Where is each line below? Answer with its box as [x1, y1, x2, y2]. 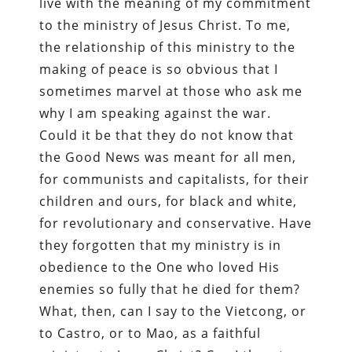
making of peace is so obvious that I [39, 60, 279, 78]
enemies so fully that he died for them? [39, 280, 301, 298]
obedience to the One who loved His [39, 258, 280, 276]
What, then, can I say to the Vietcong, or [39, 302, 307, 320]
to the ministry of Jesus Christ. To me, [39, 16, 291, 34]
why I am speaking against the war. [39, 104, 272, 122]
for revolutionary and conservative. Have [39, 214, 313, 232]
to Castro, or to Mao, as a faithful [39, 324, 262, 342]
